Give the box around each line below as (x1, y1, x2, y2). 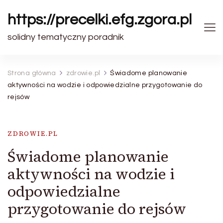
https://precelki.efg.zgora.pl (7, 12, 192, 27)
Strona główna (7, 70, 56, 77)
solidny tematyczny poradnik (7, 32, 124, 42)
